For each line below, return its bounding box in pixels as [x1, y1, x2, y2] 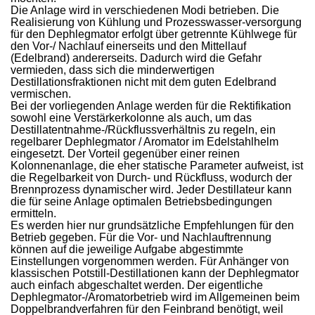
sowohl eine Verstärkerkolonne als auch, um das [11, 111, 252, 124]
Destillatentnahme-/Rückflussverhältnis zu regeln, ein [11, 123, 276, 136]
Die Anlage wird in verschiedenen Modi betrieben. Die [11, 4, 280, 16]
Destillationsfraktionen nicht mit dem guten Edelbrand [11, 75, 277, 88]
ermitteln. [11, 207, 57, 219]
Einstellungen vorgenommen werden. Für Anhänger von [11, 255, 290, 267]
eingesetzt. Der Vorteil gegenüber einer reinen [11, 147, 240, 160]
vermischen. [11, 87, 72, 100]
